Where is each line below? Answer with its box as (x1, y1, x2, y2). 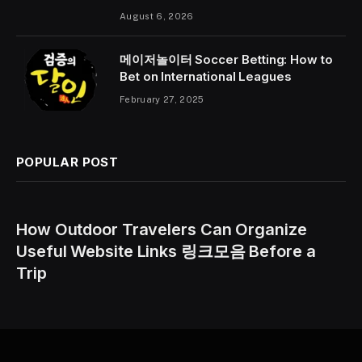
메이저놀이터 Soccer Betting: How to (120, 51, 333, 67)
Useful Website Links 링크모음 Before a (16, 241, 316, 261)
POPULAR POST (16, 154, 119, 170)
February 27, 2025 (120, 94, 204, 104)
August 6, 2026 (120, 11, 194, 21)
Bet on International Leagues (120, 68, 292, 84)
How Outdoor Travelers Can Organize (16, 219, 307, 239)
